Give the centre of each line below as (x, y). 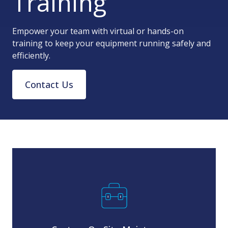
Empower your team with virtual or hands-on (98, 31)
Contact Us (49, 84)
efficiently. (31, 56)
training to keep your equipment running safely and (111, 44)
